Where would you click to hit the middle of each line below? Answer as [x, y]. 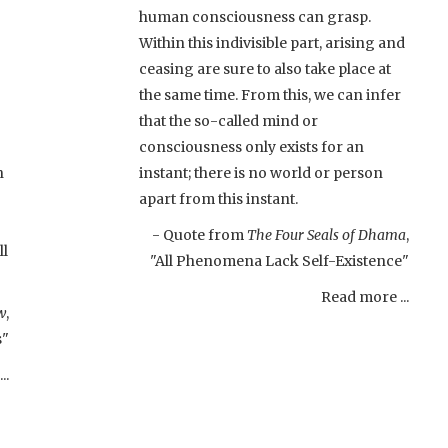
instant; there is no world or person [261, 172]
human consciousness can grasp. [255, 16]
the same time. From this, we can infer [270, 94]
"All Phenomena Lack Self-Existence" [279, 260]
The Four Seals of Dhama [326, 234]
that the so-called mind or [228, 120]
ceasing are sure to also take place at [265, 68]
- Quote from [199, 234]
